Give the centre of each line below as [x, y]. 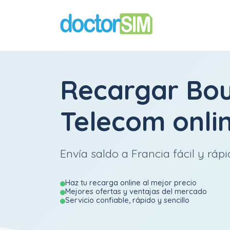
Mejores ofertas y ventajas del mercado [136, 191]
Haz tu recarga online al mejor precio [131, 183]
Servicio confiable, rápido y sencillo [127, 200]
